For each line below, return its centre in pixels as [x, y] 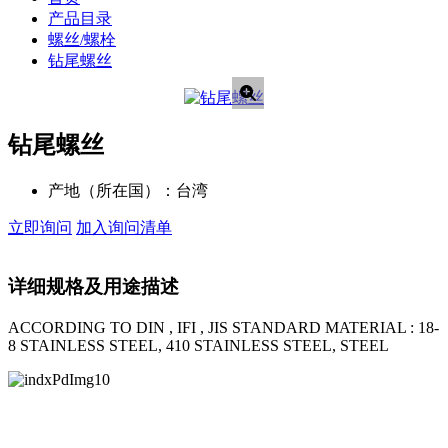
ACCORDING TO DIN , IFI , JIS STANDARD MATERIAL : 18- [223, 327]
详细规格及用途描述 [93, 286]
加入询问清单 [124, 228]
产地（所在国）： [112, 191]
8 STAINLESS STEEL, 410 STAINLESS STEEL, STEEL [198, 345]
